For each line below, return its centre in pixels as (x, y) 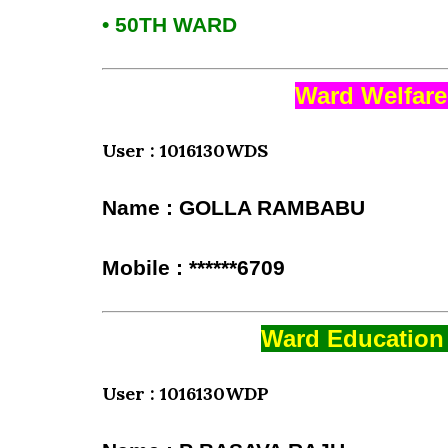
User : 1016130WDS (185, 150)
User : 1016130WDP (185, 393)
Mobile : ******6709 (193, 268)
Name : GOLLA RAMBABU (233, 208)
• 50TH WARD (169, 25)
